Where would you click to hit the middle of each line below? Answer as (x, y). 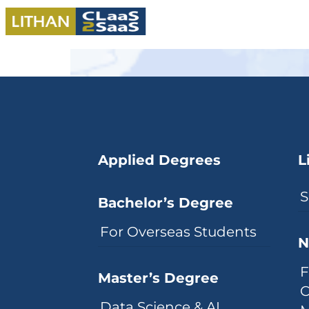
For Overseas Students (178, 231)
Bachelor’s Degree (166, 202)
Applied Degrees (159, 160)
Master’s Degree (158, 278)
